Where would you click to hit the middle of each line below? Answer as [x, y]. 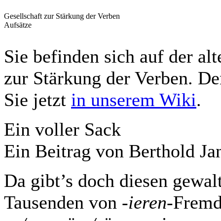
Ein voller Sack [62, 129]
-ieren [144, 202]
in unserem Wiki [134, 100]
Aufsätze [18, 25]
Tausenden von [63, 202]
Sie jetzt [37, 100]
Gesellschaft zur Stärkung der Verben [62, 16]
